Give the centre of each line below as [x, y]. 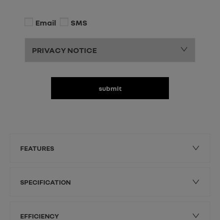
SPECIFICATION [45, 182]
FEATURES [37, 148]
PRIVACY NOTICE [64, 50]
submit [110, 88]
